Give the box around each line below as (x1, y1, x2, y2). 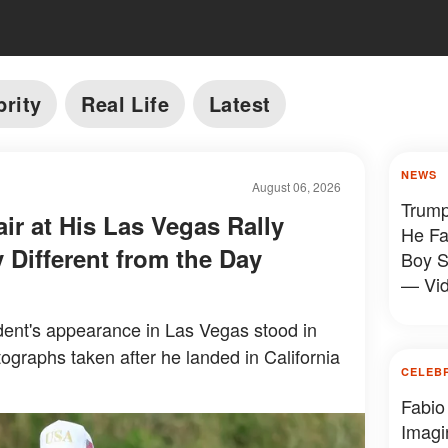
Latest (209, 89, 271, 118)
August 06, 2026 (251, 178, 341, 195)
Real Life (81, 89, 170, 118)
